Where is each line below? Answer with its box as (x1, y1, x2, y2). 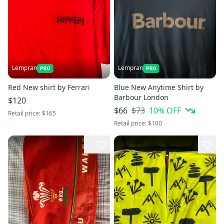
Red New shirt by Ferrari (8, 82, 90, 92)
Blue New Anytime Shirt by (114, 82, 203, 92)
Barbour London (114, 92, 168, 102)
